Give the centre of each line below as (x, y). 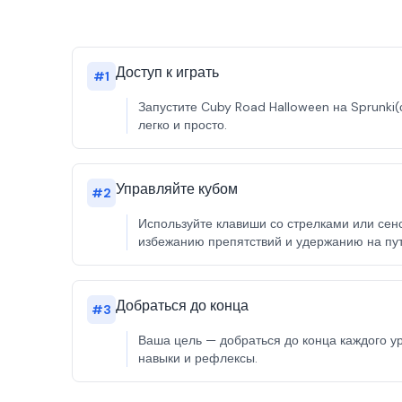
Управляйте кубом (177, 189)
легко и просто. (183, 125)
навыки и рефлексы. (198, 358)
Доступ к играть (167, 72)
